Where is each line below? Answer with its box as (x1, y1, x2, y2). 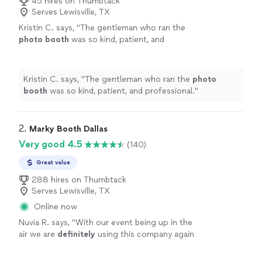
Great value (36, 158, 70, 166)
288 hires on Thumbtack (32, 175, 126, 185)
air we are (19, 229, 57, 239)
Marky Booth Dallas (29, 124, 108, 134)
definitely (57, 229, 95, 239)
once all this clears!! (19, 241, 94, 251)
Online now (34, 202, 77, 212)
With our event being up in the (75, 218, 192, 227)
